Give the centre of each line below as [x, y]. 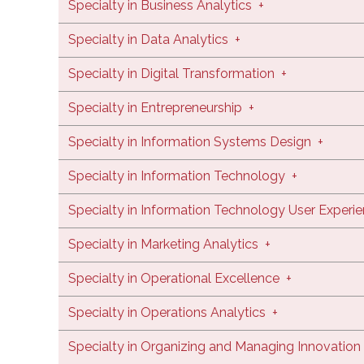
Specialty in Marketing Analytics [165, 244]
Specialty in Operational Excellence [175, 278]
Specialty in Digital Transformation [173, 73]
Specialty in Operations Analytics [169, 312]
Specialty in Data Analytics [150, 39]
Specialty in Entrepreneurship [157, 107]
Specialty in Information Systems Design [190, 141]
